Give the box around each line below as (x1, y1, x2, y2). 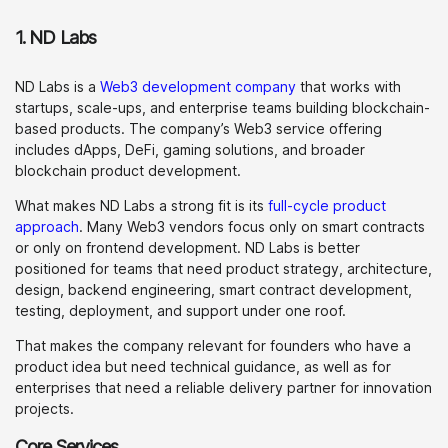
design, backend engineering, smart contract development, (15, 281, 412, 298)
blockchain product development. (15, 162, 241, 179)
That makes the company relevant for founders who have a (15, 337, 411, 354)
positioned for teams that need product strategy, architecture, (15, 260, 432, 277)
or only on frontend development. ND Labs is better (15, 239, 360, 256)
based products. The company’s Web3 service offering (15, 120, 382, 137)
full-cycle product (268, 197, 386, 214)
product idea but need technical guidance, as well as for (15, 358, 391, 375)
